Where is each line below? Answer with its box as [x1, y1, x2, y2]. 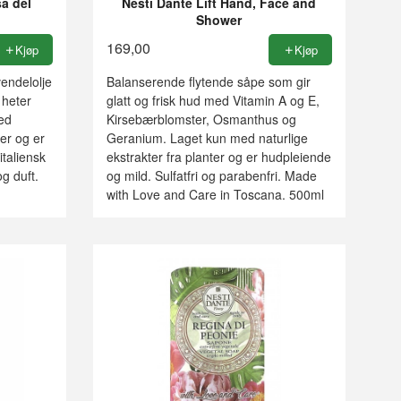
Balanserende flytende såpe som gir [106, 73, 311, 91]
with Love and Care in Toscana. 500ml [106, 185, 324, 204]
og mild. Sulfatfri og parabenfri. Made [106, 166, 317, 185]
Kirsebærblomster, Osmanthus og [106, 110, 296, 129]
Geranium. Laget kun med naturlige [106, 129, 308, 148]
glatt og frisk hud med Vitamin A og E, [106, 91, 320, 110]
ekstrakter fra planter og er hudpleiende [106, 148, 331, 166]
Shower [196, 10, 243, 29]
